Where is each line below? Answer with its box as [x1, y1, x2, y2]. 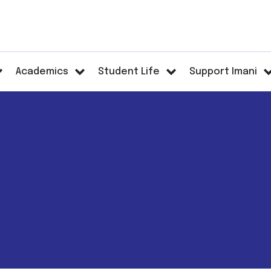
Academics [16, 67, 69, 77]
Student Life [98, 67, 160, 77]
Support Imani [189, 67, 258, 77]
